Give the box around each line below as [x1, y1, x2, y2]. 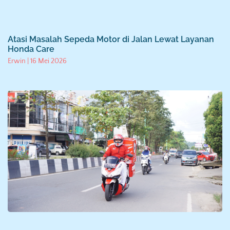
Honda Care [8, 44, 54, 54]
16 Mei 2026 [29, 57, 67, 66]
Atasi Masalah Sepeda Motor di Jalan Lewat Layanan [8, 34, 214, 45]
